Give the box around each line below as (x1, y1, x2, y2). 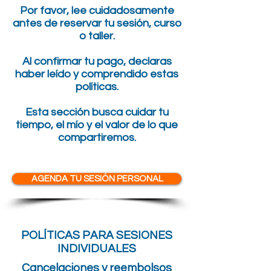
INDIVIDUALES (57, 243, 136, 255)
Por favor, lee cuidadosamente (19, 5, 174, 16)
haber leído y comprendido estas (15, 68, 178, 80)
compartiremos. (57, 132, 136, 143)
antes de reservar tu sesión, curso (12, 18, 181, 29)
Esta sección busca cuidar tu (25, 106, 169, 118)
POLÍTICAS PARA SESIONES (21, 229, 172, 241)
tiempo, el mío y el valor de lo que (16, 119, 178, 131)
